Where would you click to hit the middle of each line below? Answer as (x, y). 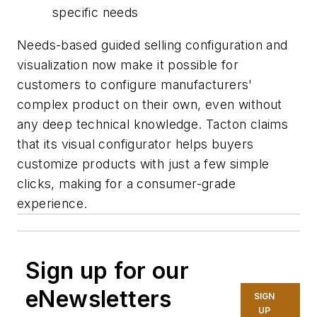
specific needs (96, 13)
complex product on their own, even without (150, 104)
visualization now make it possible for (128, 64)
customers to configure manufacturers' (135, 84)
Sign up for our (107, 270)
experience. (52, 203)
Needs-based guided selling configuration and (152, 45)
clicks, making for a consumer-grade (126, 183)
